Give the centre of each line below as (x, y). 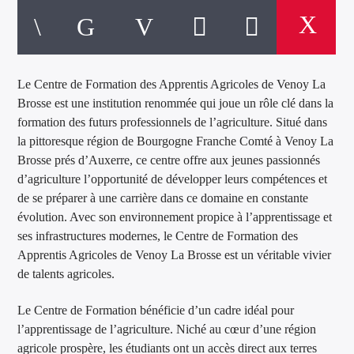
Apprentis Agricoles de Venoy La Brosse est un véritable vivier (175, 254)
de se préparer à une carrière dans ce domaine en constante (163, 198)
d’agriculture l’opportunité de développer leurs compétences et (173, 179)
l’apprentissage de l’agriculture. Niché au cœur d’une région (167, 330)
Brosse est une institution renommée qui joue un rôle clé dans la (176, 103)
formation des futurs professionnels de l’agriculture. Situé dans (173, 122)
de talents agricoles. (66, 273)
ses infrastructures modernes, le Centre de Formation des (158, 235)
